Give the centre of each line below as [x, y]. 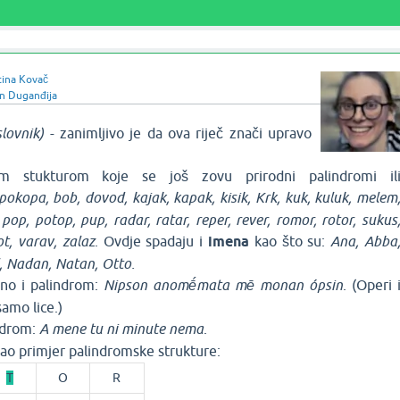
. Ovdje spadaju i [151, 241]
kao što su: [290, 241]
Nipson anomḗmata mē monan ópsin [223, 285]
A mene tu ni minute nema [121, 329]
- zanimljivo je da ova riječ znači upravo [178, 133]
